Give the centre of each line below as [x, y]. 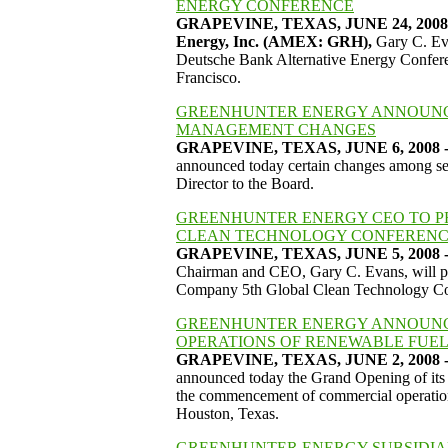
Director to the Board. [245, 183]
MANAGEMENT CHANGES [276, 129]
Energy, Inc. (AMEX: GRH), [274, 41]
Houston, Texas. [227, 413]
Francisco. [208, 77]
